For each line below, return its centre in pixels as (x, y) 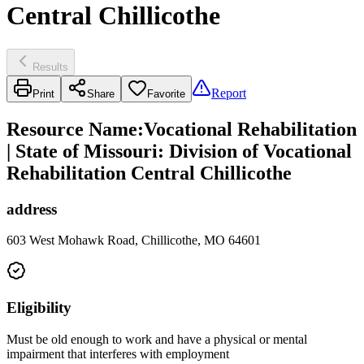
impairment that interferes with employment (118, 353)
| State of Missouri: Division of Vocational (179, 151)
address (32, 209)
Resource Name (72, 129)
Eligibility (39, 308)
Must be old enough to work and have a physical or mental (157, 339)
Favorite (166, 93)
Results (50, 67)
